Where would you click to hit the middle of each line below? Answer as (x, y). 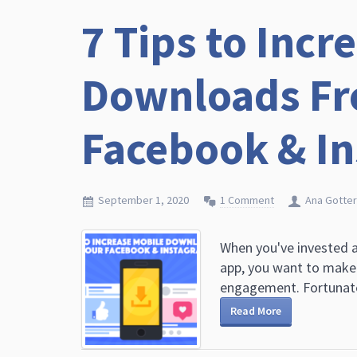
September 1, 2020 (143, 200)
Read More (256, 311)
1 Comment (247, 200)
